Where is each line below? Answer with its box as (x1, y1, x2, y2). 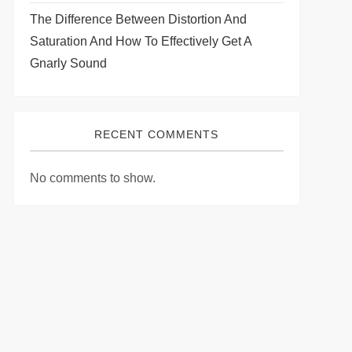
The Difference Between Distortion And (29, 13, 247, 26)
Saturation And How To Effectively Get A (29, 35, 251, 48)
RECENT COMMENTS (94, 128, 219, 141)
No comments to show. (29, 171, 156, 185)
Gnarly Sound (29, 57, 107, 70)
